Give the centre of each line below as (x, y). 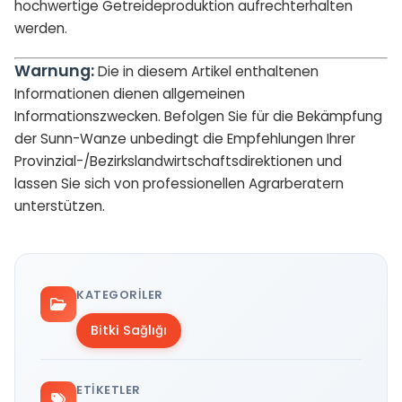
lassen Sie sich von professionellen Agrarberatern (179, 183)
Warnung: (54, 70)
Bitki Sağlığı (129, 330)
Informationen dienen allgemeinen (130, 93)
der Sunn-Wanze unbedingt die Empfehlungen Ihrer (185, 138)
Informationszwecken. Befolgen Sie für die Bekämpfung (198, 116)
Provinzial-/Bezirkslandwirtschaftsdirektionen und (178, 161)
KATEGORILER (120, 294)
